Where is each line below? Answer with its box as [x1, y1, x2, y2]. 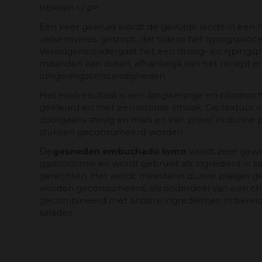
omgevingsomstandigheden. [39, 70, 167, 82]
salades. [39, 207, 74, 219]
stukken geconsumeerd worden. [39, 126, 185, 138]
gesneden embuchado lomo [53, 146, 187, 157]
